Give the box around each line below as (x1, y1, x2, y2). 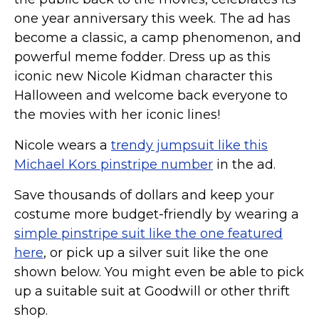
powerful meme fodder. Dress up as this (14, 48, 271, 65)
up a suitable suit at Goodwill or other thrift (14, 283, 290, 299)
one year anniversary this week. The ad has (14, 10, 291, 26)
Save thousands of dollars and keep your (14, 187, 274, 203)
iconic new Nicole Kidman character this (14, 68, 273, 84)
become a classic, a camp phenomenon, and (14, 29, 301, 46)
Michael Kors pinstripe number (14, 156, 213, 172)
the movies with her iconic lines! (14, 106, 220, 122)
